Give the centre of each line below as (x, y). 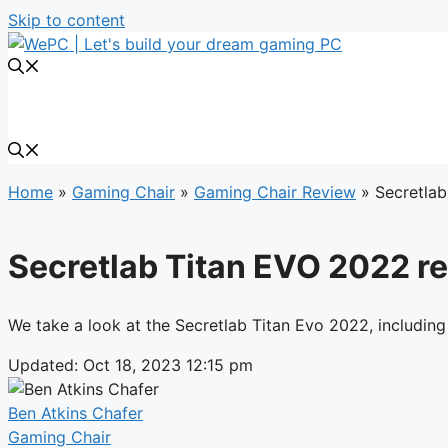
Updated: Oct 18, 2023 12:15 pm (130, 364)
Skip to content (66, 20)
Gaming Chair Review (275, 192)
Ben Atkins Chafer (75, 412)
